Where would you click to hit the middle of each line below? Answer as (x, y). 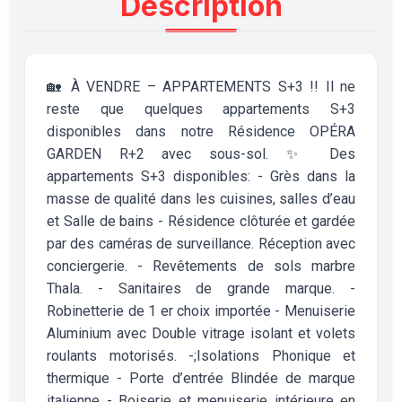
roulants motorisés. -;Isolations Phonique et (201, 356)
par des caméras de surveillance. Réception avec (201, 244)
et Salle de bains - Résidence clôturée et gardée (201, 222)
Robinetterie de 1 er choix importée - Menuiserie (201, 311)
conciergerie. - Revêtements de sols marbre (201, 267)
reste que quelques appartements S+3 (201, 109)
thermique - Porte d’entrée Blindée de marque (201, 379)
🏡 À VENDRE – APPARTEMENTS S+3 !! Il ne (201, 87)
